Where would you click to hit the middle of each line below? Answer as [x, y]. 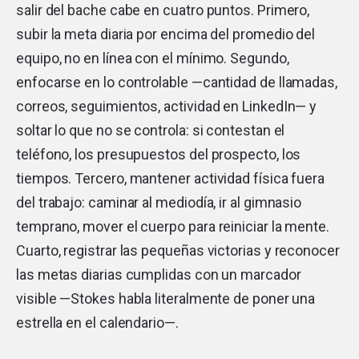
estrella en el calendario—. [97, 322]
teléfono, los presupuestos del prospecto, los [159, 154]
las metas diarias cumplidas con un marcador [159, 274]
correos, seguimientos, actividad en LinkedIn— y [167, 106]
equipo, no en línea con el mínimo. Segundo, [153, 58]
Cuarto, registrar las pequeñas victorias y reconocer [178, 250]
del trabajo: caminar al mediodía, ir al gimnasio [159, 202]
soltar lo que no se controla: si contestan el [151, 130]
